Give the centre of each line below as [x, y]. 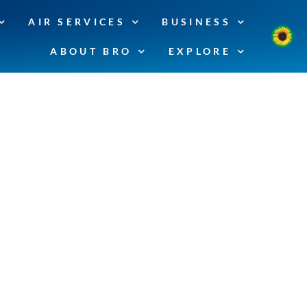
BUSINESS [196, 22]
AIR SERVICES [77, 22]
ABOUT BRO [91, 51]
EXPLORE [199, 51]
